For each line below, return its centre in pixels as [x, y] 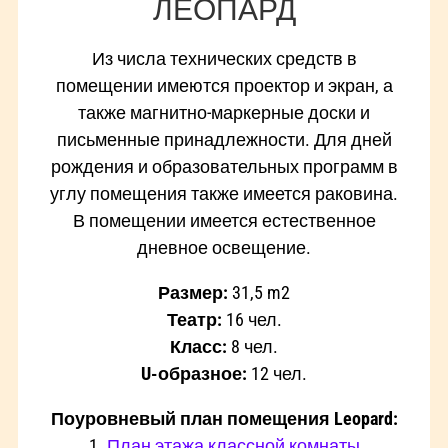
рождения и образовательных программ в [224, 166]
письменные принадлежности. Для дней [224, 139]
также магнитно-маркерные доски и [224, 112]
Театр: [194, 319]
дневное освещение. [224, 247]
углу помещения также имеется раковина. [224, 193]
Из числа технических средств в [224, 58]
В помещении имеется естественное [224, 220]
